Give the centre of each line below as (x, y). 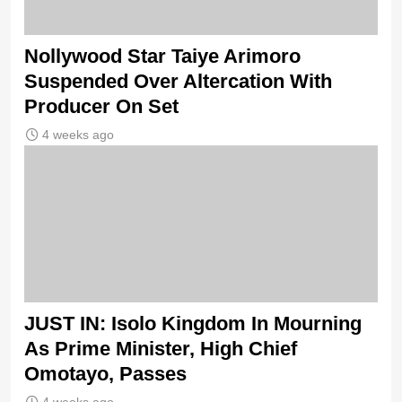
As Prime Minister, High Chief (161, 349)
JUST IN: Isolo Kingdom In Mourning (193, 324)
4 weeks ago (78, 135)
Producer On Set (101, 107)
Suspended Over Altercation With (178, 82)
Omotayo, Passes (105, 374)
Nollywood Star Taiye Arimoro (162, 57)
